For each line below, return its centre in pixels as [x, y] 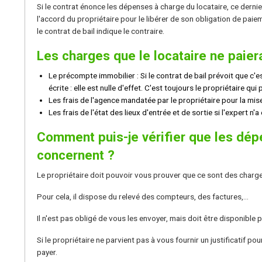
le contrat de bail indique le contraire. [101, 31]
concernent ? [76, 155]
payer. [47, 252]
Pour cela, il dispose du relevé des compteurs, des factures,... [143, 196]
